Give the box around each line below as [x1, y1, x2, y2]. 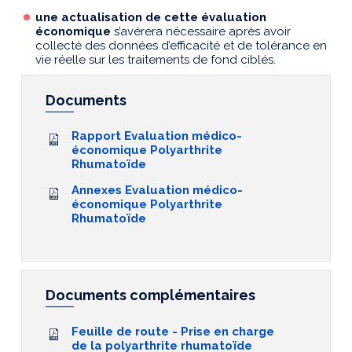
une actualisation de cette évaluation [35, 9, 266, 24]
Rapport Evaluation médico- [71, 129, 242, 144]
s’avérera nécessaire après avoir [111, 24, 291, 38]
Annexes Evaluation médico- [71, 183, 243, 198]
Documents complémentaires [46, 287, 255, 304]
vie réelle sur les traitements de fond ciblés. [35, 52, 276, 67]
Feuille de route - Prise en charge [71, 324, 274, 339]
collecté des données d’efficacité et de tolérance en [35, 38, 327, 53]
